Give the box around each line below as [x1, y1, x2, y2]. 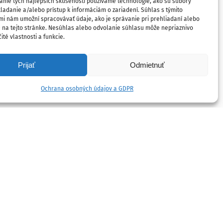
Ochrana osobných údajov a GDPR [40, 85, 133, 92]
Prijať [17, 60, 35, 69]
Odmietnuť [130, 60, 165, 69]
